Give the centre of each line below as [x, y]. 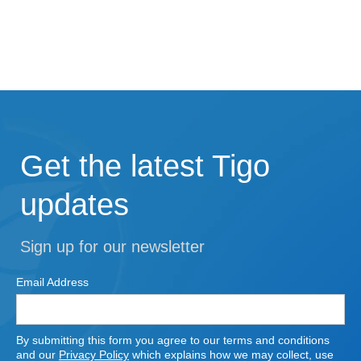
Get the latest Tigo [145, 166]
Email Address [52, 282]
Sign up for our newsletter [112, 247]
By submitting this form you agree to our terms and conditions [173, 340]
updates [75, 205]
